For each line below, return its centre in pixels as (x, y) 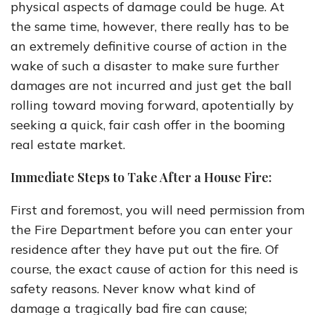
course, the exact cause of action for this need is (154, 269)
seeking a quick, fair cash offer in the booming (148, 125)
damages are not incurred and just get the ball (151, 85)
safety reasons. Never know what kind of (133, 289)
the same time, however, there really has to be (150, 26)
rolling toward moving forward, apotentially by (152, 105)
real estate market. (68, 144)
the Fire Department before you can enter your (152, 230)
